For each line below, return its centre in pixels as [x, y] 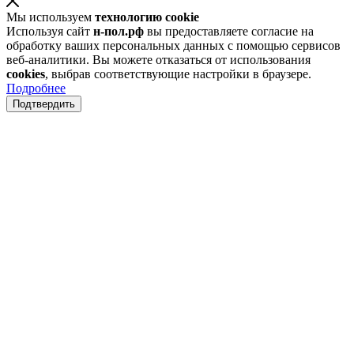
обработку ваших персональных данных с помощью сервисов [173, 45]
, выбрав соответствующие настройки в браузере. [178, 73]
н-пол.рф [119, 31]
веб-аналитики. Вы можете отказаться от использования [158, 59]
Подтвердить [44, 104]
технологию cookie [147, 17]
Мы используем [51, 17]
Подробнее [36, 88]
